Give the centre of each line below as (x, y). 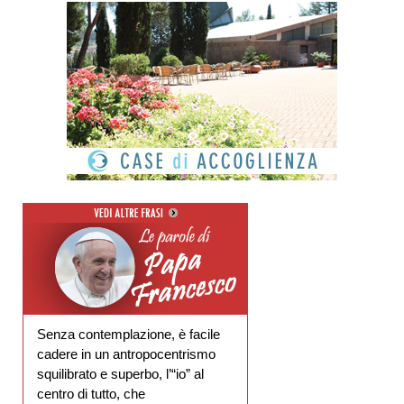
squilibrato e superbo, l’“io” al (120, 375)
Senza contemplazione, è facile (129, 335)
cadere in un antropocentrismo (126, 355)
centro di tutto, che (91, 395)
